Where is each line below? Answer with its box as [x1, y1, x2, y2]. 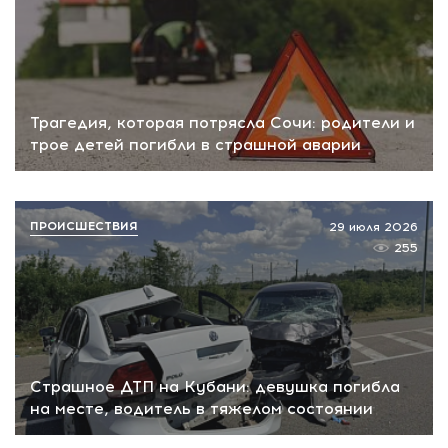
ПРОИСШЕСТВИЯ [30, 218, 138, 233]
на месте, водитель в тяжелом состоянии [30, 399, 373, 419]
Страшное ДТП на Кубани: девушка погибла [30, 377, 400, 397]
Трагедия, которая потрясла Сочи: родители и [30, 112, 415, 132]
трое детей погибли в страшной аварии [30, 134, 361, 154]
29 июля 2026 [329, 219, 418, 234]
